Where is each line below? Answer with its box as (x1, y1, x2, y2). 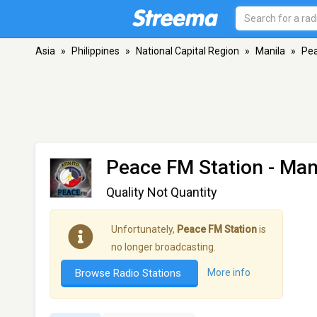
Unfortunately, (111, 224, 177, 235)
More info (207, 267, 250, 279)
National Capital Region (136, 45, 239, 57)
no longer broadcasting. (111, 241, 216, 253)
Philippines (71, 45, 120, 57)
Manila (255, 45, 285, 57)
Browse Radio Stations (75, 267, 184, 279)
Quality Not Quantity (106, 185, 217, 200)
